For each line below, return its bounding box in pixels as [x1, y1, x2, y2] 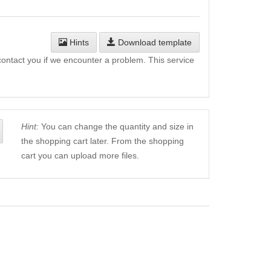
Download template [116, 38, 192, 48]
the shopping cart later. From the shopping [21, 136, 184, 146]
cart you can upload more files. [21, 151, 139, 161]
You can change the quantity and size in [38, 122, 194, 132]
